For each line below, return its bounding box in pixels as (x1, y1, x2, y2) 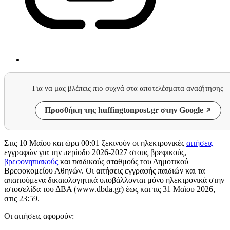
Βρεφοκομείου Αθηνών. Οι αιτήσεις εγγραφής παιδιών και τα (4, 166, 205, 176)
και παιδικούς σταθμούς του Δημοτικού (60, 157, 188, 166)
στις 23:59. (4, 194, 40, 203)
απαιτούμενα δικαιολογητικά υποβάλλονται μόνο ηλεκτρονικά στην (4, 176, 224, 185)
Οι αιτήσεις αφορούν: (4, 212, 74, 221)
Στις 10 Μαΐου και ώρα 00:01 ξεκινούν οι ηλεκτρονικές (4, 139, 186, 148)
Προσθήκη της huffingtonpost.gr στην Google (44, 106, 203, 115)
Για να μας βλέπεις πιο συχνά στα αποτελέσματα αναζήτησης (32, 84, 223, 93)
